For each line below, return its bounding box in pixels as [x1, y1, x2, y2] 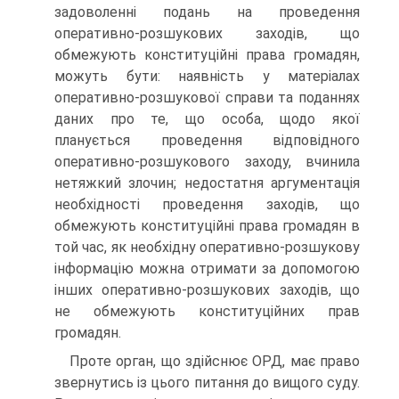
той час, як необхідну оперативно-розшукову [54, 239, 360, 256]
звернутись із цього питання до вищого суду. [54, 374, 360, 392]
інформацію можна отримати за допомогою [54, 260, 360, 278]
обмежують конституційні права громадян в [54, 217, 360, 235]
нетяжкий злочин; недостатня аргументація [54, 175, 360, 192]
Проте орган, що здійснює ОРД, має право [69, 353, 360, 370]
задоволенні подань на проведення [54, 4, 360, 21]
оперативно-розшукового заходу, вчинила [54, 153, 360, 171]
